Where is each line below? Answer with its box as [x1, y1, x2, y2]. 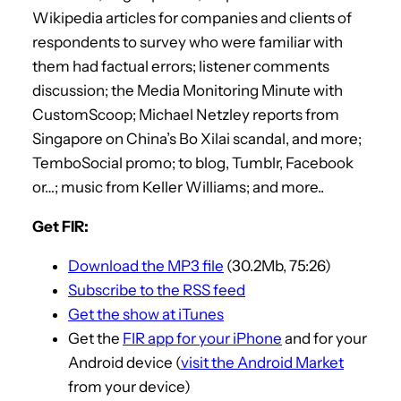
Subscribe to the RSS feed [68, 280, 245, 299]
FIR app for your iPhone [123, 328, 282, 347]
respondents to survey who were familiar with [32, 32, 343, 51]
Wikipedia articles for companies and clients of [32, 8, 352, 27]
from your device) [68, 377, 191, 396]
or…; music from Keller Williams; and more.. [32, 177, 324, 196]
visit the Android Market [181, 353, 344, 371]
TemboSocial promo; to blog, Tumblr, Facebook [32, 153, 354, 172]
